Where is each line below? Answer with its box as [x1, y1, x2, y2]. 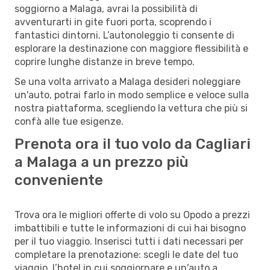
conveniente [14, 171, 103, 189]
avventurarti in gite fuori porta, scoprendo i [14, 16, 212, 28]
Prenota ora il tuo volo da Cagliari [14, 135, 251, 152]
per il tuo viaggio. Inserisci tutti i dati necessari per [14, 235, 243, 247]
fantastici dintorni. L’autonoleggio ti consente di [14, 29, 234, 41]
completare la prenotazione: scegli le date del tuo [14, 248, 238, 260]
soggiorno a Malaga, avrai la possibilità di [14, 2, 198, 14]
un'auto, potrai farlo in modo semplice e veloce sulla [14, 89, 249, 101]
